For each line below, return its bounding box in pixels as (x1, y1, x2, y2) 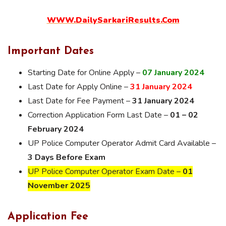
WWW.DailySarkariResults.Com (46, 15, 180, 26)
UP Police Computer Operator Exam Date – (28, 165, 183, 177)
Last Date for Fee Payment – (28, 95, 132, 106)
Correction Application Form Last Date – (28, 109, 170, 121)
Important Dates (8, 45, 94, 56)
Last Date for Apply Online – (28, 81, 130, 92)
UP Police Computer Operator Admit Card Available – (28, 137, 216, 149)
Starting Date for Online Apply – (28, 67, 142, 78)
